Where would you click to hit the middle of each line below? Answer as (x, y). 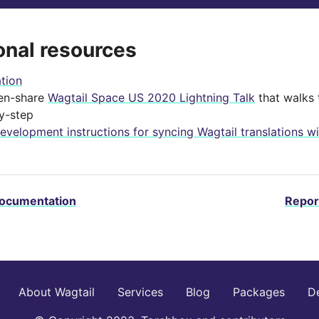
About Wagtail (57, 292)
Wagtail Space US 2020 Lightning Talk (151, 98)
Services (140, 292)
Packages (259, 292)
